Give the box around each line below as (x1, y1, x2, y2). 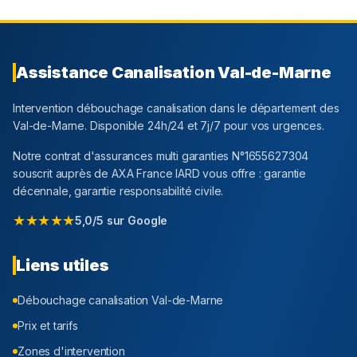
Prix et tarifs (18, 319, 78, 333)
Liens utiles (16, 256, 109, 276)
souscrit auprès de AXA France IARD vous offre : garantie (13, 167, 307, 181)
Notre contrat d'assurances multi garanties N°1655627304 (13, 149, 309, 163)
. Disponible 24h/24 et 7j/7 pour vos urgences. (84, 119, 324, 133)
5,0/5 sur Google (74, 214, 168, 228)
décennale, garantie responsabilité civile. (13, 184, 224, 198)
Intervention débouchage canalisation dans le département (13, 101, 320, 116)
